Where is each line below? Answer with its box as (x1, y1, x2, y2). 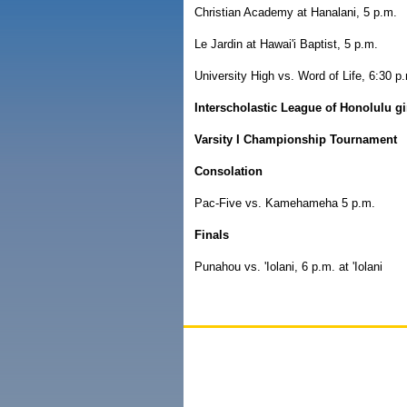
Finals (194, 228, 229, 242)
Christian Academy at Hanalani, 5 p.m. (194, 5, 397, 19)
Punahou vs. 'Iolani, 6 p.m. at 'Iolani (194, 260, 382, 273)
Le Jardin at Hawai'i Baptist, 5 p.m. (194, 37, 378, 51)
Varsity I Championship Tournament (194, 133, 397, 146)
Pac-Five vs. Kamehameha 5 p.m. (194, 196, 375, 210)
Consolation (194, 164, 263, 178)
